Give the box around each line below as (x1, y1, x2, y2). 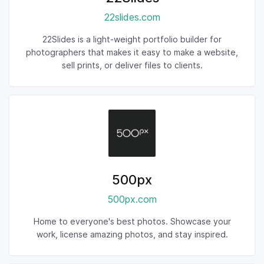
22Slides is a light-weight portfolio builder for (42, 34, 222, 44)
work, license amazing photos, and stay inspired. (36, 229, 228, 239)
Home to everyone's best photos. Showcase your (33, 216, 231, 226)
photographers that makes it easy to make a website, (26, 47, 238, 57)
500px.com (107, 193, 157, 205)
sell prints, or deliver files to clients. (61, 60, 203, 70)
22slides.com (104, 11, 160, 23)
